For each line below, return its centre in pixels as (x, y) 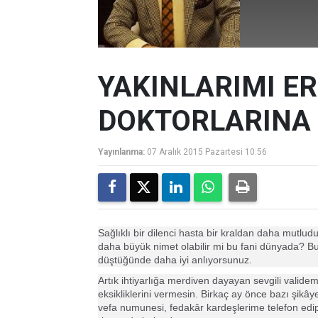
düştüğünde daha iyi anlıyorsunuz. (175, 260)
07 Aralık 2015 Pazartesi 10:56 (207, 152)
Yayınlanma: (121, 152)
